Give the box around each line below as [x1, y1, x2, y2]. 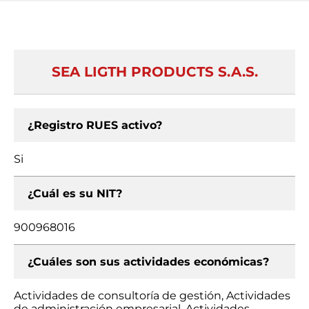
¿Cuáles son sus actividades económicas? [28, 255, 269, 268]
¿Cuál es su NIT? [28, 187, 122, 200]
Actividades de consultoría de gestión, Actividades [14, 289, 290, 302]
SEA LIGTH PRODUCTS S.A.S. [51, 63, 258, 80]
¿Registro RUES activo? [28, 119, 162, 132]
